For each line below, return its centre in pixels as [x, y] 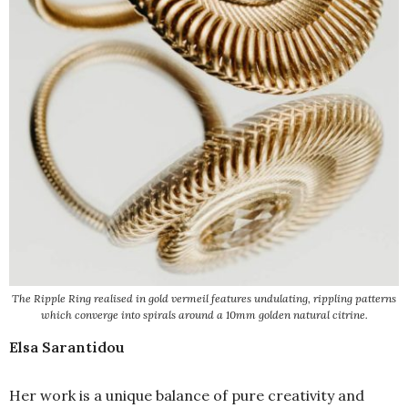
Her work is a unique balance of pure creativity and [187, 396]
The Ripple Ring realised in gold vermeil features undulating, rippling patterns [204, 299]
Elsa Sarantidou [67, 347]
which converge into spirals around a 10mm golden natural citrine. [204, 315]
